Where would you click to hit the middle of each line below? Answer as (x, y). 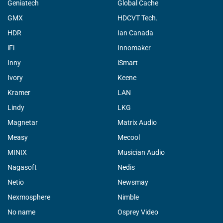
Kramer (19, 92)
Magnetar (23, 122)
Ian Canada (135, 33)
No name (21, 212)
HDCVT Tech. (138, 18)
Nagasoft (22, 167)
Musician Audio (141, 152)
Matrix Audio (137, 122)
